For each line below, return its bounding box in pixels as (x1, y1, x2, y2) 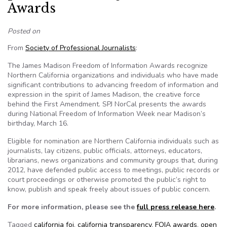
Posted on (8, 26, 40, 36)
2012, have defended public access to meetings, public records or (8, 165, 219, 175)
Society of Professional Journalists (25, 43, 136, 53)
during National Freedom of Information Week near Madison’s (8, 109, 206, 119)
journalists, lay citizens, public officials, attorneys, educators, (8, 146, 202, 156)
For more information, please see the (8, 202, 137, 212)
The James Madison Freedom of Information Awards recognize (8, 61, 208, 70)
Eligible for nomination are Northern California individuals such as (8, 136, 219, 146)
